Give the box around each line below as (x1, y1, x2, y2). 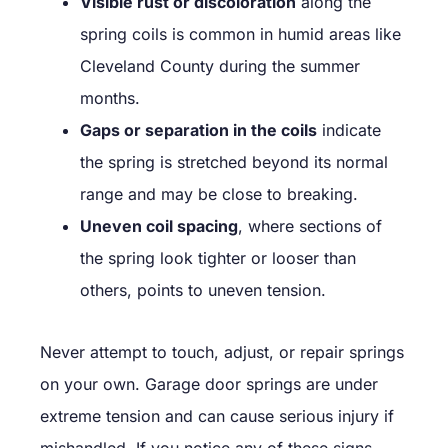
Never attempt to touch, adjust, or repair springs (40, 341, 404, 362)
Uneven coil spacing (80, 215, 238, 236)
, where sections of (238, 215, 382, 236)
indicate (317, 119, 381, 140)
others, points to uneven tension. (80, 279, 326, 300)
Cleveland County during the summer (80, 55, 360, 76)
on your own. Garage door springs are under (40, 373, 378, 394)
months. (80, 87, 140, 108)
